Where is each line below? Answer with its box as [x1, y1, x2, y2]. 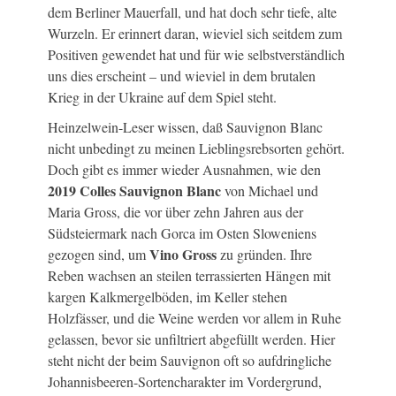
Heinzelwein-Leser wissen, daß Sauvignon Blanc [48, 118, 323, 137]
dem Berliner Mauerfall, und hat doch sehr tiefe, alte [48, 3, 337, 22]
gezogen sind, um [48, 245, 149, 264]
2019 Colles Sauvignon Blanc [48, 180, 225, 202]
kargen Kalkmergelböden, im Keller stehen [48, 287, 287, 307]
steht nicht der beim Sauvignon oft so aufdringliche [48, 351, 331, 370]
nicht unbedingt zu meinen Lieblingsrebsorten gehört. [48, 139, 345, 158]
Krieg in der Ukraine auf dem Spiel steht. [48, 88, 277, 107]
